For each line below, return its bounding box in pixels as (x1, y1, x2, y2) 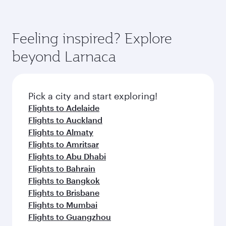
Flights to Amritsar (28, 139, 99, 149)
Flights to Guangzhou (28, 212, 111, 221)
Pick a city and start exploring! (28, 90, 157, 101)
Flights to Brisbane (28, 188, 99, 197)
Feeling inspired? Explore (12, 29, 172, 47)
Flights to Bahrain (28, 163, 95, 173)
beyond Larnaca (12, 47, 116, 66)
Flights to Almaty (28, 127, 93, 137)
